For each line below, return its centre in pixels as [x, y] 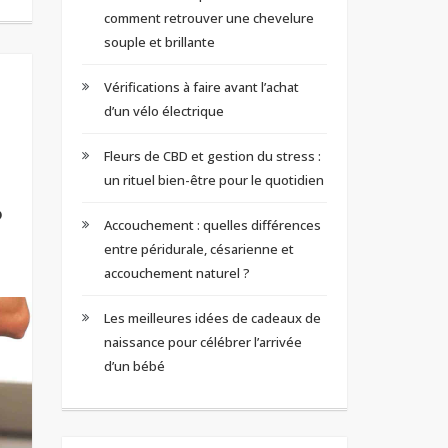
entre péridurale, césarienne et [198, 248]
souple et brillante [159, 41]
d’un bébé [134, 365]
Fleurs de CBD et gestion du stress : [212, 155]
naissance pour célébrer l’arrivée [202, 341]
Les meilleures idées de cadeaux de [212, 317]
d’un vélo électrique [163, 110]
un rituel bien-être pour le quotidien [213, 179]
